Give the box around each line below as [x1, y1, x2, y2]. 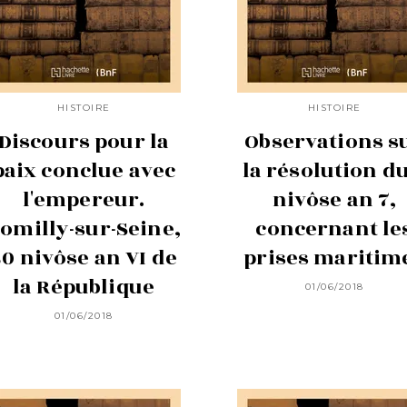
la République [12, 271, 155, 303]
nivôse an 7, [272, 184, 397, 215]
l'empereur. [22, 184, 145, 215]
